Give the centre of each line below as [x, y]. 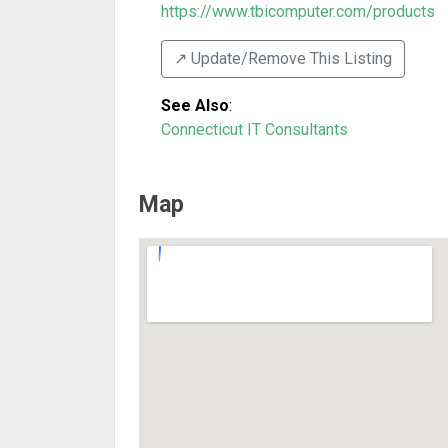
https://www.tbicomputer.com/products [298, 11]
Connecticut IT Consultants [254, 129]
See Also [195, 105]
